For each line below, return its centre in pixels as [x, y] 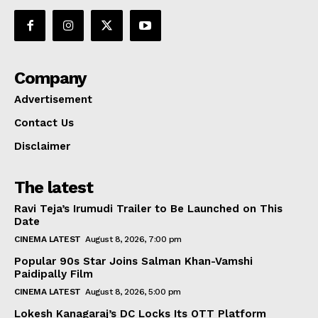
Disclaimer [42, 147]
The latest [54, 188]
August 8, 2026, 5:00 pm [133, 292]
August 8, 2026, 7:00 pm [133, 240]
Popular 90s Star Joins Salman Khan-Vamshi [133, 262]
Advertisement [53, 100]
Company [50, 78]
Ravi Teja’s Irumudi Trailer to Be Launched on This [148, 209]
